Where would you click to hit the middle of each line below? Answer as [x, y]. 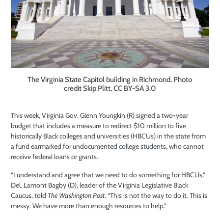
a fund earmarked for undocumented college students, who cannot [107, 146]
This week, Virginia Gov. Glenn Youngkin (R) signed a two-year [99, 115]
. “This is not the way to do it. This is [156, 195]
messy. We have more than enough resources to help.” [88, 206]
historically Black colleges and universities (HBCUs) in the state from [108, 136]
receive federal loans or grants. [54, 156]
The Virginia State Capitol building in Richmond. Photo [110, 79]
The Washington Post [76, 195]
